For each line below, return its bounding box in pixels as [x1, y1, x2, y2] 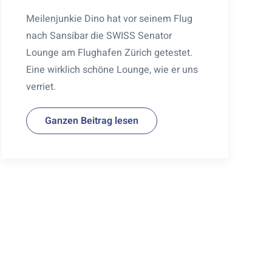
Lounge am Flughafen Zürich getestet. [25, 45, 192, 60]
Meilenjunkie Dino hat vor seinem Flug [25, 11, 192, 26]
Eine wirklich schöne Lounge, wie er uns [25, 62, 198, 77]
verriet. [25, 79, 56, 94]
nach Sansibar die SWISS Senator [25, 28, 172, 43]
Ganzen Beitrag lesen [44, 113, 138, 128]
